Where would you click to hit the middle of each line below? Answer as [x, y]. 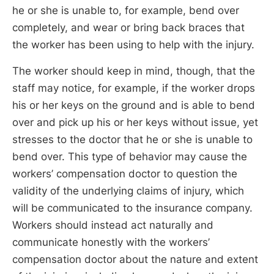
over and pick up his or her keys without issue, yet [135, 123]
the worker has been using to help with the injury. [133, 44]
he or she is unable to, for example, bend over [126, 10]
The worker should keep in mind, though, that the [134, 71]
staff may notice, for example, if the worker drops [134, 88]
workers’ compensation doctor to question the [125, 174]
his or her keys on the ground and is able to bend [134, 106]
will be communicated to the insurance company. [132, 208]
